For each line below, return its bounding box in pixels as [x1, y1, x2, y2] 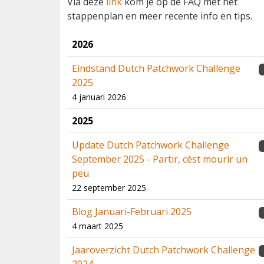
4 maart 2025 [72, 220, 123, 232]
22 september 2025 [72, 182, 146, 193]
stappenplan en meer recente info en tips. [67, 9, 252, 22]
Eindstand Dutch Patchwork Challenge [72, 62, 240, 75]
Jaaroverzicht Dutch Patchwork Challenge [72, 243, 255, 256]
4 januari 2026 [72, 91, 126, 103]
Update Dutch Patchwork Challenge [72, 138, 229, 151]
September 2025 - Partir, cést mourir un [72, 153, 247, 166]
